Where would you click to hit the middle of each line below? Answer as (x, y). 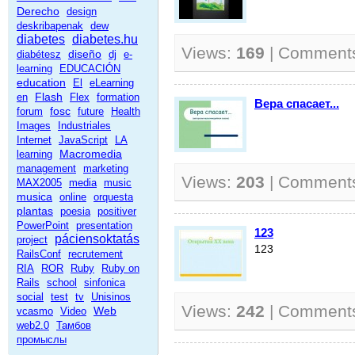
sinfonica (105, 282)
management (46, 168)
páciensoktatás (97, 239)
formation (118, 97)
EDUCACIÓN (90, 69)
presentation (104, 225)
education (41, 82)
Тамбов (74, 325)
